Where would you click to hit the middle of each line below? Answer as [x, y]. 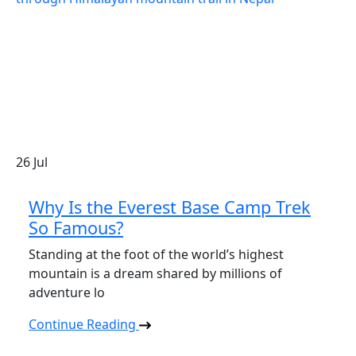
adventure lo [67, 292]
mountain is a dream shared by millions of [155, 273]
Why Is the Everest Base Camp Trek [170, 207]
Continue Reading [84, 324]
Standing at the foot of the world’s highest [156, 254]
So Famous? [76, 227]
